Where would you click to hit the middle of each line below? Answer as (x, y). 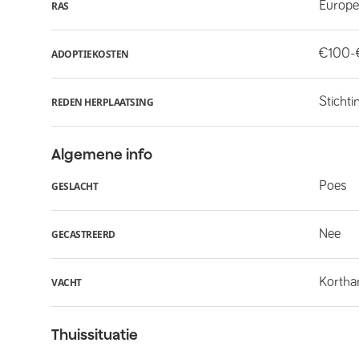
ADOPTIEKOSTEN (90, 54)
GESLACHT (75, 186)
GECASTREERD (83, 234)
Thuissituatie (95, 335)
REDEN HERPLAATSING (102, 102)
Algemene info (102, 154)
